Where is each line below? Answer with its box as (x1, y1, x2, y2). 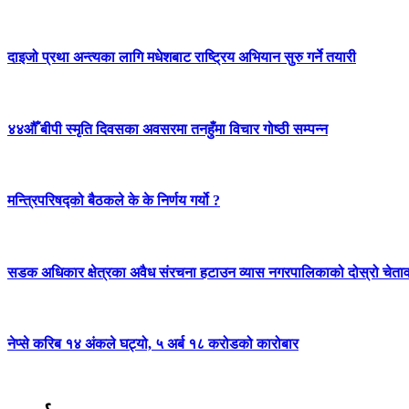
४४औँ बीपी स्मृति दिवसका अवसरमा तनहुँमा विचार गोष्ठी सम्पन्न (7, 121, 328, 137)
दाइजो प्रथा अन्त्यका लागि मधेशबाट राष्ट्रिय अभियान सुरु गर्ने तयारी (7, 49, 356, 66)
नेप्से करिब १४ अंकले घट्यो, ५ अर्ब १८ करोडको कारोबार (7, 336, 299, 352)
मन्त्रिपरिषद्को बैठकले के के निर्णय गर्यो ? (7, 193, 220, 209)
